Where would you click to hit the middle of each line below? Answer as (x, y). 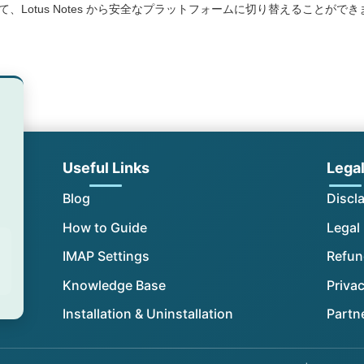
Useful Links (106, 168)
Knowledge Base (114, 285)
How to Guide (104, 227)
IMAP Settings (106, 256)
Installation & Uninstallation (147, 314)
